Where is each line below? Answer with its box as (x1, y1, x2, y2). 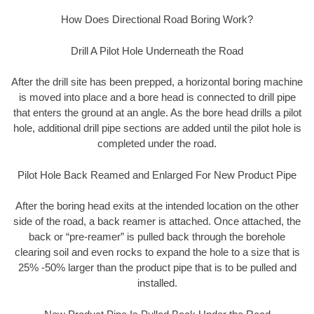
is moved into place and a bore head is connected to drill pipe (18, 91, 296, 104)
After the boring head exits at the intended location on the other (15, 200, 299, 212)
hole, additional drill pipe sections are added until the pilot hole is (13, 122, 301, 135)
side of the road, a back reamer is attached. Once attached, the (13, 215, 301, 228)
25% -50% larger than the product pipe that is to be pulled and (18, 261, 296, 274)
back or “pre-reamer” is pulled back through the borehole (29, 231, 285, 243)
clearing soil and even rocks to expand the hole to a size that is (14, 246, 300, 259)
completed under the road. (97, 137, 217, 150)
